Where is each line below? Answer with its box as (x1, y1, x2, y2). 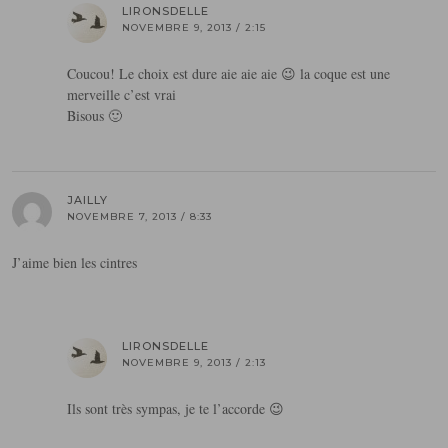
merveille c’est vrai (67, 85, 176, 105)
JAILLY (67, 193, 108, 208)
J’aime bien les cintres (12, 253, 137, 273)
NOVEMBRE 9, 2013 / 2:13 (122, 356, 266, 370)
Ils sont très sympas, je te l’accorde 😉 (67, 399, 284, 419)
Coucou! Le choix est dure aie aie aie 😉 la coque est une (67, 64, 390, 84)
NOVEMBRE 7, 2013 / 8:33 (67, 210, 212, 224)
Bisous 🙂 (67, 106, 122, 126)
